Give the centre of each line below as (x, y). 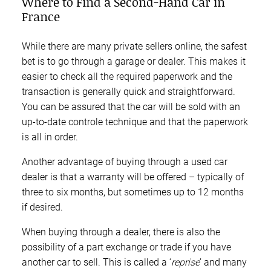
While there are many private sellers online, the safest (134, 46)
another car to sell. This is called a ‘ (96, 262)
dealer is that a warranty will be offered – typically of (133, 177)
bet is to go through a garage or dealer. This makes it (134, 61)
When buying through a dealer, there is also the (121, 232)
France (41, 16)
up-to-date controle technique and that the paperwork (135, 122)
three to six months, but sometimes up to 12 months (133, 192)
